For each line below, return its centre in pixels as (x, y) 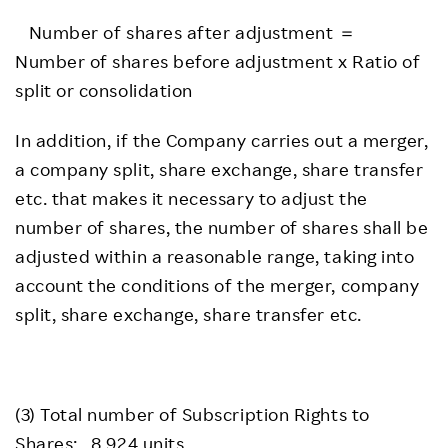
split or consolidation (104, 90)
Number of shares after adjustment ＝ (190, 32)
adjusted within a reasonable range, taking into (215, 256)
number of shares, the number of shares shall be (222, 227)
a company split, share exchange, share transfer (219, 169)
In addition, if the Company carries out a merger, (222, 140)
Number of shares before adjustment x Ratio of (218, 61)
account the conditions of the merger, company (217, 285)
